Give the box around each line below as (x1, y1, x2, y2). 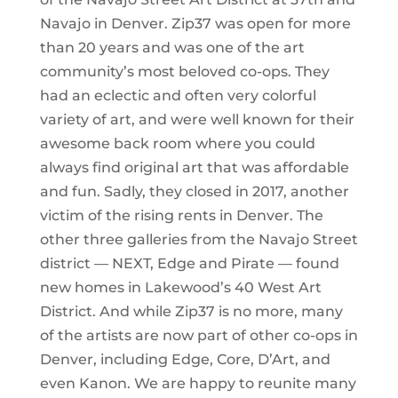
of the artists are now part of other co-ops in (39, 327, 358, 344)
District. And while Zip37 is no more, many (39, 303, 343, 320)
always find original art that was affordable (39, 159, 349, 176)
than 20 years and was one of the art (39, 39, 305, 56)
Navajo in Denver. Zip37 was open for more (39, 15, 351, 32)
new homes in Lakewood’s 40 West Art (39, 279, 322, 296)
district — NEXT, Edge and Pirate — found (39, 255, 339, 272)
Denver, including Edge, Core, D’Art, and (39, 351, 330, 368)
